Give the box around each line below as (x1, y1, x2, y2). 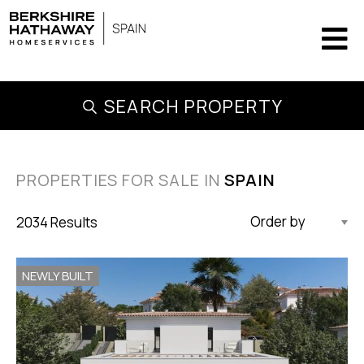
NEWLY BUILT (22, 267, 94, 284)
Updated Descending (250, 214, 339, 233)
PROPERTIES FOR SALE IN (16, 169, 224, 191)
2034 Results (16, 212, 97, 232)
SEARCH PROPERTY (104, 94, 283, 119)
